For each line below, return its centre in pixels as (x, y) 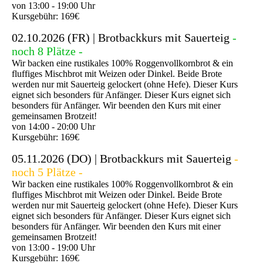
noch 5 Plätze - (47, 172)
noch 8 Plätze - (47, 51)
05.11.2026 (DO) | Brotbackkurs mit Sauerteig (122, 158)
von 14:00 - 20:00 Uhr (53, 126)
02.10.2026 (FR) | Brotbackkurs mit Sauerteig (122, 37)
